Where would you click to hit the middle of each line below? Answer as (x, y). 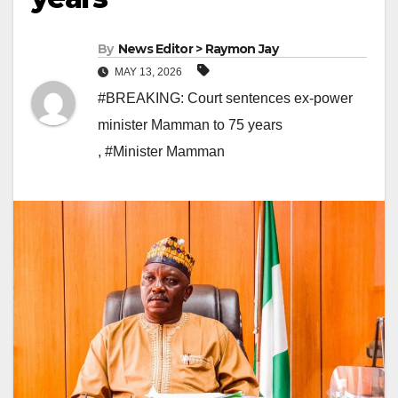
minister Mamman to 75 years (190, 125)
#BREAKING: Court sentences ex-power (225, 99)
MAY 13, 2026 (148, 72)
